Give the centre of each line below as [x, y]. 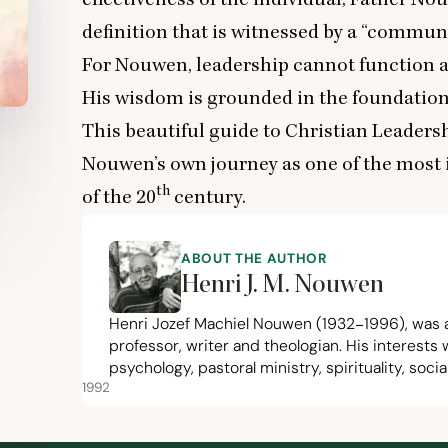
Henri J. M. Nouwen [282, 285]
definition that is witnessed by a [221, 32]
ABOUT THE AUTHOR [254, 258]
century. [208, 197]
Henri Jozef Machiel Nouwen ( [215, 323]
